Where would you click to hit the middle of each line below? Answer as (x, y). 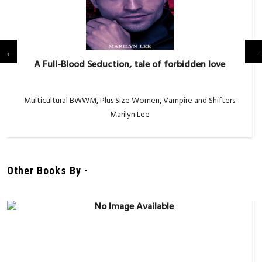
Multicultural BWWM (60, 101)
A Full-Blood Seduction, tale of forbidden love (130, 65)
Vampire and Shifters (199, 101)
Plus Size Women (130, 101)
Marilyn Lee (130, 115)
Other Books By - (48, 170)
